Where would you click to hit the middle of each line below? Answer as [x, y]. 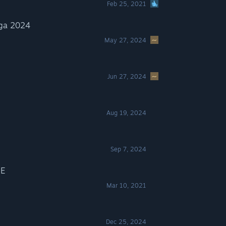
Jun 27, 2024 [127, 76]
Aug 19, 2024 [127, 113]
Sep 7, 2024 [129, 149]
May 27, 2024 [126, 40]
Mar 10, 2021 [127, 185]
